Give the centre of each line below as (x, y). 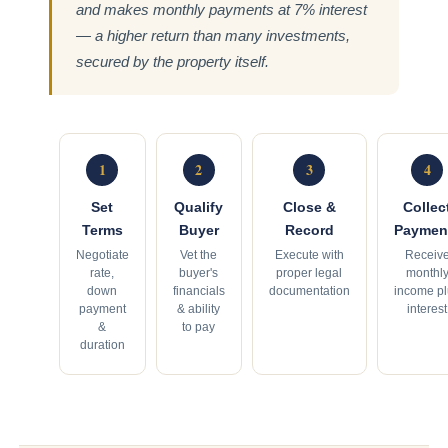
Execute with (309, 254)
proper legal (309, 272)
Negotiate (102, 254)
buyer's (199, 272)
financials (198, 290)
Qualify (199, 206)
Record (309, 229)
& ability (199, 308)
